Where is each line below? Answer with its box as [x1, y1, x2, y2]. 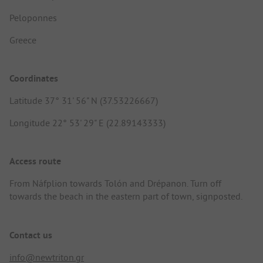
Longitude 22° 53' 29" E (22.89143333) [9, 117, 166, 129]
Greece [9, 33, 36, 46]
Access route [9, 155, 61, 168]
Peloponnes [9, 11, 57, 23]
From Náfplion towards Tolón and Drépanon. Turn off [9, 177, 221, 190]
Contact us [9, 228, 52, 241]
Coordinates [9, 72, 58, 85]
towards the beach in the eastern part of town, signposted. [9, 190, 242, 203]
